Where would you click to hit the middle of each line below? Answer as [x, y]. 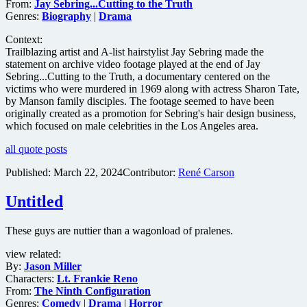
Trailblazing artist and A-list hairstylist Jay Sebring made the [135, 52]
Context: [24, 40]
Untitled [34, 202]
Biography [66, 16]
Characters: [31, 279]
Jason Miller [53, 267]
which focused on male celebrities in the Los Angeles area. [132, 126]
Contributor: [150, 173]
